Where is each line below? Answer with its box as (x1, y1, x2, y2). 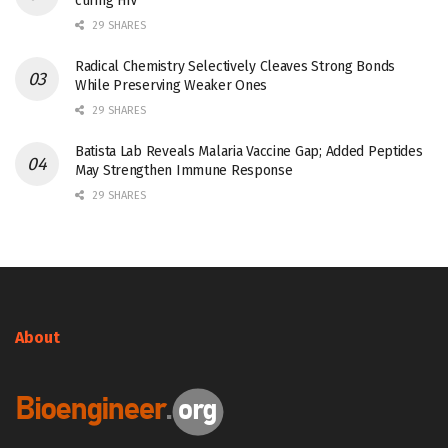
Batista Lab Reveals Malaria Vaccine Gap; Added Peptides (75, 143, 423, 160)
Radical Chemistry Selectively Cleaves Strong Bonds (75, 58, 396, 75)
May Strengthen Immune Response (75, 162, 293, 179)
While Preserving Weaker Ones (75, 77, 268, 94)
